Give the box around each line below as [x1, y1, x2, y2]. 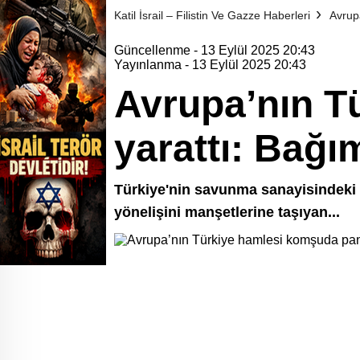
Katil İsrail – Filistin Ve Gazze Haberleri [114, 9, 310, 22]
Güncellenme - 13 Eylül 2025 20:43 [114, 43, 315, 57]
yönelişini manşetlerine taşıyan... [114, 204, 340, 220]
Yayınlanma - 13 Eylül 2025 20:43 [114, 58, 306, 72]
